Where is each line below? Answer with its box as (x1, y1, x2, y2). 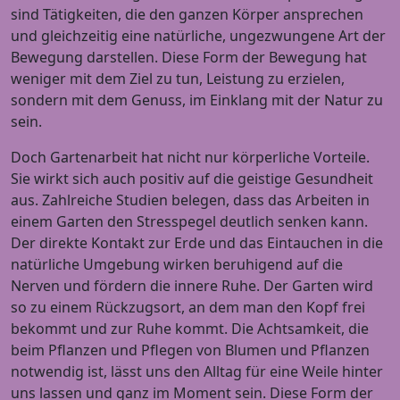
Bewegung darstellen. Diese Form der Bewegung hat (11, 47, 367, 68)
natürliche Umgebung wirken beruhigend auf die (11, 254, 343, 275)
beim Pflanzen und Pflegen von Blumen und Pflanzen (11, 340, 370, 361)
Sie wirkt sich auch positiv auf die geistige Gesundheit (11, 169, 373, 189)
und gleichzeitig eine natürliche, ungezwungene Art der (11, 26, 386, 46)
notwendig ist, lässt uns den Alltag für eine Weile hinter (11, 362, 383, 382)
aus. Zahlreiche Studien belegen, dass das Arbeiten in (11, 190, 370, 211)
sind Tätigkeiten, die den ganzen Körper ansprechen (11, 4, 363, 25)
